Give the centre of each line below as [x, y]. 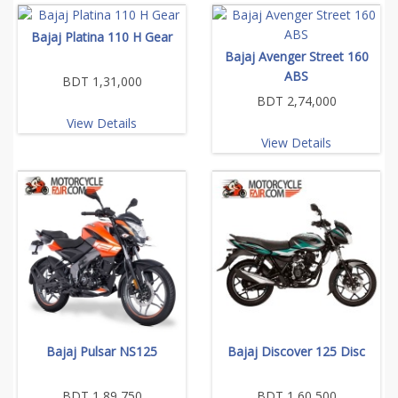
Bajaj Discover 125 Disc [296, 351]
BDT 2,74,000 [296, 100]
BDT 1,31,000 [102, 81]
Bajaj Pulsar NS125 [102, 351]
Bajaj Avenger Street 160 [296, 56]
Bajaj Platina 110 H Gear [102, 36]
